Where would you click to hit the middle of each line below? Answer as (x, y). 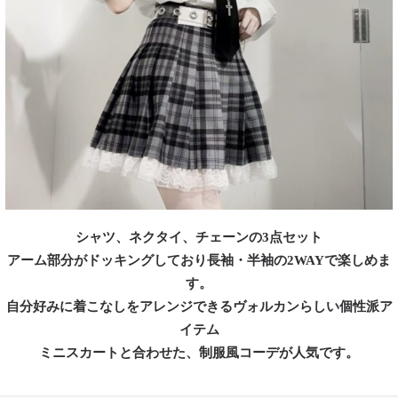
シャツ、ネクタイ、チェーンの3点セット (199, 237)
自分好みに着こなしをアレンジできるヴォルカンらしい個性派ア (199, 306)
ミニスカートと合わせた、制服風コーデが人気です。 (199, 353)
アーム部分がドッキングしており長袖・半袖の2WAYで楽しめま (199, 260)
